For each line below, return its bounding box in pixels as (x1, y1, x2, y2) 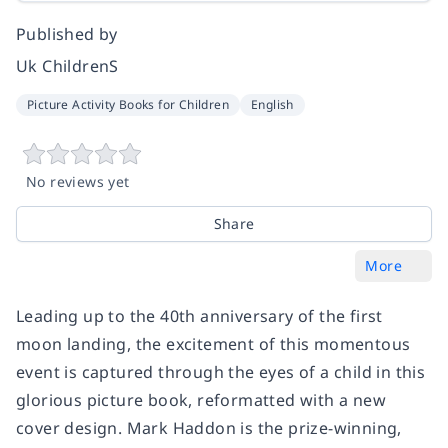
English (251, 95, 294, 113)
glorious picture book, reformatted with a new (16, 388, 386, 411)
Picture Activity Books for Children (27, 95, 229, 113)
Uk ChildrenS (16, 54, 119, 77)
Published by (16, 22, 118, 45)
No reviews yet (26, 171, 130, 191)
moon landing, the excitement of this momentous (16, 332, 411, 355)
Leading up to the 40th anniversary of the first (16, 304, 383, 327)
